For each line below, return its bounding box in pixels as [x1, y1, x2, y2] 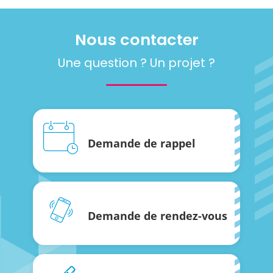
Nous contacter [74, 29, 199, 51]
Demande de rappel [88, 135, 196, 151]
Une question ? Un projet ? [58, 54, 215, 71]
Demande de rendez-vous [88, 207, 227, 223]
